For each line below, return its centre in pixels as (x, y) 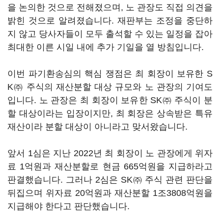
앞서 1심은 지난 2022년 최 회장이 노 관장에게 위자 (110, 153)
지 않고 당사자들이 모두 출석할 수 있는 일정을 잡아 (110, 34)
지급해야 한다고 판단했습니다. (69, 206)
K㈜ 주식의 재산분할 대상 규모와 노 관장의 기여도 (110, 87)
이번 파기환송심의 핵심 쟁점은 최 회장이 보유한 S (110, 74)
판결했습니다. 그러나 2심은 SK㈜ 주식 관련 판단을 (110, 180)
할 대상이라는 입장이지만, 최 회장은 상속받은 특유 (110, 113)
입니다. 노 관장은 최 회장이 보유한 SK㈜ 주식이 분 (110, 100)
